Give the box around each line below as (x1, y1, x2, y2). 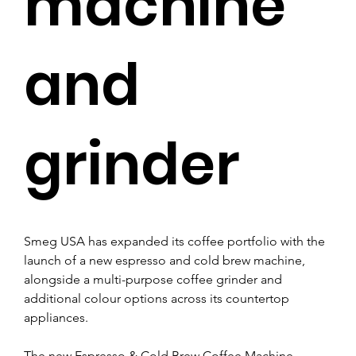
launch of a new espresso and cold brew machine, (24, 252, 308, 268)
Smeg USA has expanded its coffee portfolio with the (24, 233, 328, 249)
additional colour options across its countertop (24, 290, 292, 306)
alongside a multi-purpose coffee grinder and (24, 271, 285, 287)
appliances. (24, 309, 88, 325)
